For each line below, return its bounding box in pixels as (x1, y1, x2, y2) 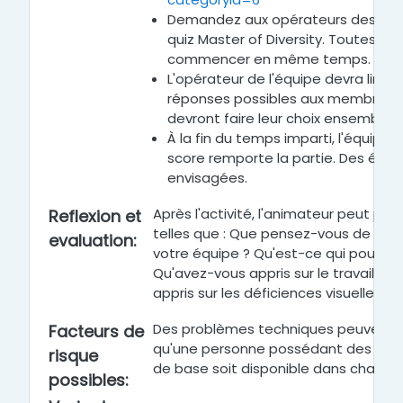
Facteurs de (49, 320, 144, 343)
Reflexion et (49, 205, 141, 228)
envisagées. (167, 168, 247, 187)
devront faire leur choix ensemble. (167, 109, 394, 128)
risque (49, 345, 98, 367)
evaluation (49, 229, 133, 252)
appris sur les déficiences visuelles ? (153, 283, 392, 302)
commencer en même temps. (167, 49, 371, 68)
